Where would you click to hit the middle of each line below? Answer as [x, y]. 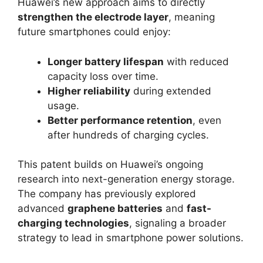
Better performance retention [120, 120]
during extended [171, 91]
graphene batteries [115, 209]
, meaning [192, 17]
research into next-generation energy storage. [126, 179]
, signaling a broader [178, 223]
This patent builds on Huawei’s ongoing [110, 165]
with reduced [196, 61]
